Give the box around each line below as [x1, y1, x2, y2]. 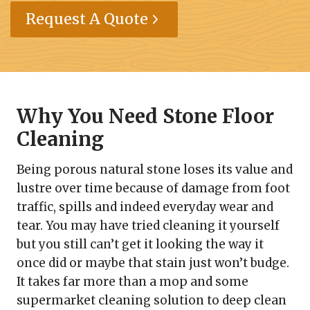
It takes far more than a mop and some [17, 273, 248, 289]
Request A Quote [25, 9, 148, 28]
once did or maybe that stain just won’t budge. [17, 255, 289, 271]
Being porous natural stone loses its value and [17, 161, 293, 177]
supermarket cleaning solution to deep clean [17, 292, 286, 308]
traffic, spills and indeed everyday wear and [17, 199, 273, 215]
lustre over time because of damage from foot [17, 180, 290, 196]
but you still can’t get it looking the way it [17, 236, 264, 252]
